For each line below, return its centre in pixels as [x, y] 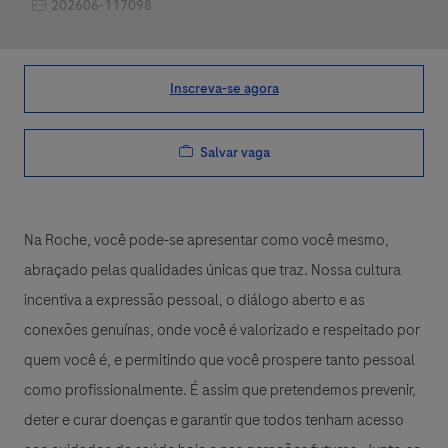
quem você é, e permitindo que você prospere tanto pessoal [219, 360]
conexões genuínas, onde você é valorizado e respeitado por [222, 330]
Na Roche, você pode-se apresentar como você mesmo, [206, 240]
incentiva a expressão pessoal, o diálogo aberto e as [194, 300]
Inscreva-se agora [224, 88]
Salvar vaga [234, 152]
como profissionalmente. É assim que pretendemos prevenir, [220, 390]
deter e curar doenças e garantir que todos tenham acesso [214, 420]
